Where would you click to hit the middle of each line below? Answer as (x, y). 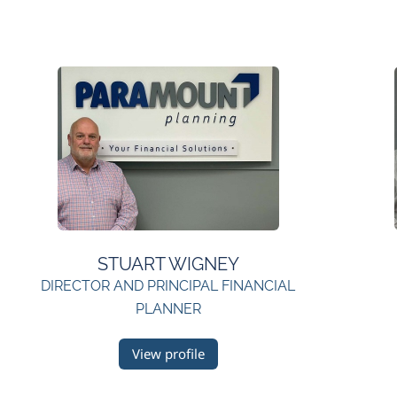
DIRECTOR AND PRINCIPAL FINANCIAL (168, 286)
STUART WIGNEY (168, 264)
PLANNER (168, 309)
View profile (168, 354)
